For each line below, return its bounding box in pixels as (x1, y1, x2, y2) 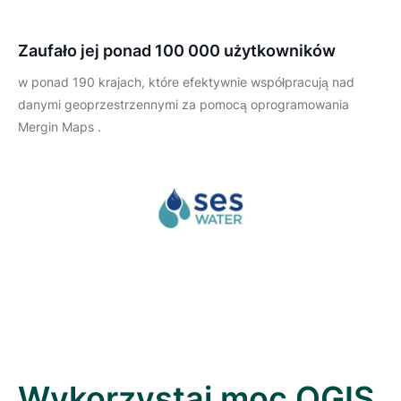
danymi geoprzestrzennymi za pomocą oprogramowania (18, 97, 349, 113)
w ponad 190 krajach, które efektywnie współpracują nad (18, 74, 354, 90)
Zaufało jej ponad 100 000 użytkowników (18, 41, 336, 61)
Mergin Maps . (18, 119, 101, 135)
